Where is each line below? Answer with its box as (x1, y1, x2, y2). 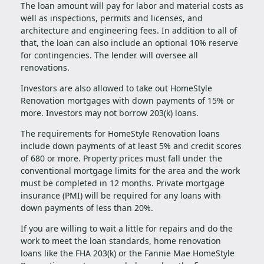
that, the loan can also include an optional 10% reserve (21, 37, 238, 49)
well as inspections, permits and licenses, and (21, 12, 203, 24)
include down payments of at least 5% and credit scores (21, 140, 242, 152)
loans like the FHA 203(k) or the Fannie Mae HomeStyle (21, 247, 235, 259)
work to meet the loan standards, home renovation (21, 235, 221, 247)
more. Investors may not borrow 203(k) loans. (21, 107, 199, 119)
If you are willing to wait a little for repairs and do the (21, 223, 233, 235)
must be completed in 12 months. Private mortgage (21, 177, 225, 189)
